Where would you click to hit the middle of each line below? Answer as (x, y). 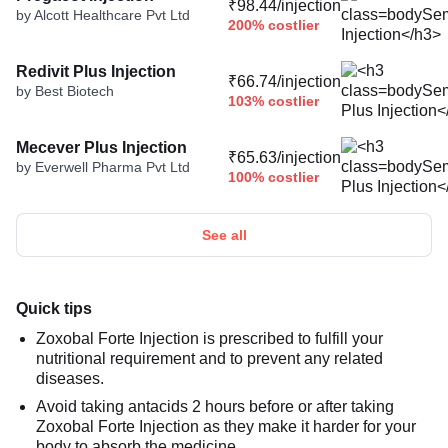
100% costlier (273, 177)
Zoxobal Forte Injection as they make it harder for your (226, 426)
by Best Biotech (65, 90)
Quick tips (54, 308)
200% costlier (273, 25)
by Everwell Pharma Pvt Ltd (103, 166)
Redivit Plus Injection (96, 71)
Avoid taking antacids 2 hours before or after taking (215, 406)
